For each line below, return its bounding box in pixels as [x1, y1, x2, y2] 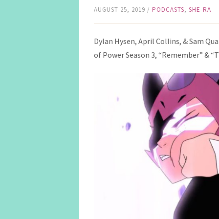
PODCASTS [152, 5, 184, 14]
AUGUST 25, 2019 [94, 5, 145, 14]
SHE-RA [189, 5, 211, 14]
